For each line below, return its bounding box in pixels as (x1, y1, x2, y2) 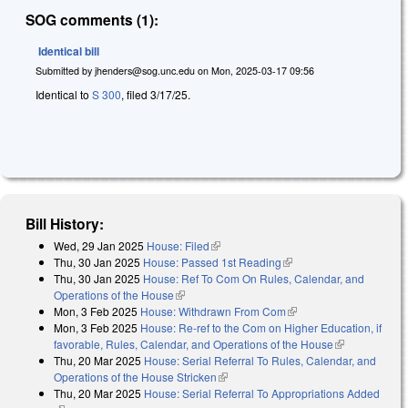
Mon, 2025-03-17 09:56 (211, 63, 314, 77)
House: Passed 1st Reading (143, 254, 281, 270)
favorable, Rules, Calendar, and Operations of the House (54, 336, 333, 352)
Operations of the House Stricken (54, 369, 217, 385)
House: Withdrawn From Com (140, 303, 286, 320)
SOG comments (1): (25, 9, 159, 31)
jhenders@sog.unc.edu (95, 63, 195, 77)
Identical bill (38, 43, 99, 60)
